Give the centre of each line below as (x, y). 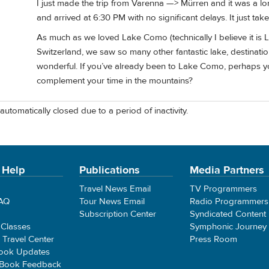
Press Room (213, 239)
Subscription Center (118, 214)
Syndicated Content (228, 214)
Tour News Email (112, 201)
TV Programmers (223, 189)
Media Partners (227, 170)
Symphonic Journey (228, 226)
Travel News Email (115, 189)
